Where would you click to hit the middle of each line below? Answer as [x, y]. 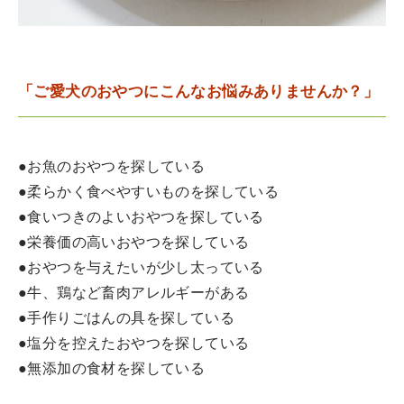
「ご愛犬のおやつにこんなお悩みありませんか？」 [199, 92]
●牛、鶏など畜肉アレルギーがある [134, 294]
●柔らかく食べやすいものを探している [149, 193]
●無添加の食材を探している [112, 369]
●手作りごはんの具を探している [126, 319]
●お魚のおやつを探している [112, 167]
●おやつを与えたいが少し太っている [141, 268]
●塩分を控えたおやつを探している [134, 344]
